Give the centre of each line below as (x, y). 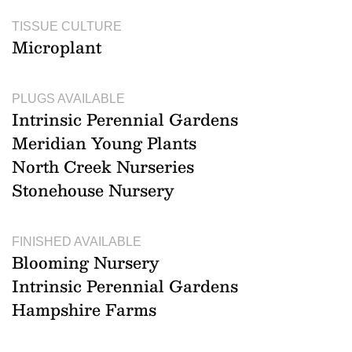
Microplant (57, 47)
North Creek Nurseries (103, 166)
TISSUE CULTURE (67, 26)
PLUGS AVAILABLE (68, 98)
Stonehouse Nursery (93, 190)
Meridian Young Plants (104, 143)
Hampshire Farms (84, 309)
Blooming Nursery (86, 262)
